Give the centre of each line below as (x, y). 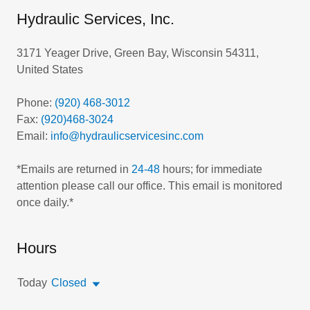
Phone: (36, 102)
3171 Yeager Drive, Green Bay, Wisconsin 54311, (138, 53)
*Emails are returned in (74, 169)
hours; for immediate (211, 169)
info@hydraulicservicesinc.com (127, 136)
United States (50, 69)
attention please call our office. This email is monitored (149, 185)
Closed (69, 282)
